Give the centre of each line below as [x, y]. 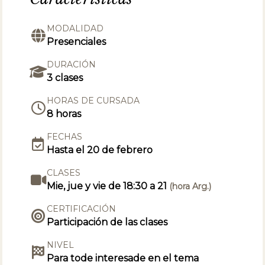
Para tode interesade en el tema [123, 258]
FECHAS [65, 136]
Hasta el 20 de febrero [100, 150]
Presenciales [77, 41]
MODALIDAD [75, 28]
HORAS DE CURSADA [93, 100]
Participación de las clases [107, 222]
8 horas [64, 114]
